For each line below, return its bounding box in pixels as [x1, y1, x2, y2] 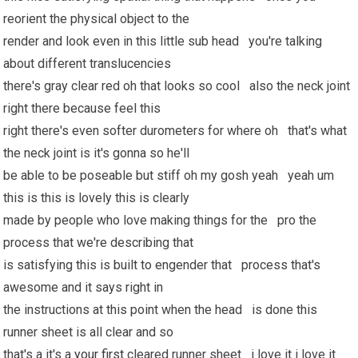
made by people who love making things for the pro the [3, 213, 317, 228]
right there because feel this [3, 101, 165, 116]
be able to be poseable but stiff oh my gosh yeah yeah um [3, 168, 335, 183]
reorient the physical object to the [3, 11, 193, 26]
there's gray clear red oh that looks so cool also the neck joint [3, 78, 351, 93]
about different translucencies [3, 56, 175, 71]
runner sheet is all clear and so [3, 324, 177, 340]
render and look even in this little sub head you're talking [3, 34, 323, 49]
